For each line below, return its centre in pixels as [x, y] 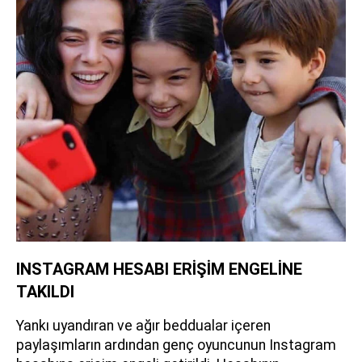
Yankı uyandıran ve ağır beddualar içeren [143, 325]
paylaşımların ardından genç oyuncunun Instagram [176, 345]
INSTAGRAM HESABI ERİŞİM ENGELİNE [159, 269]
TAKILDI [45, 291]
